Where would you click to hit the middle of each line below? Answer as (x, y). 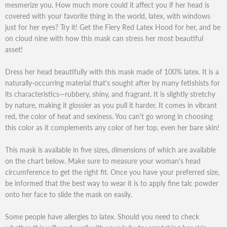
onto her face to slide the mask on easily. (69, 194)
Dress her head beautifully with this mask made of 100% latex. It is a (112, 71)
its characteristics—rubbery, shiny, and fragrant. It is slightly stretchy (110, 94)
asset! (14, 49)
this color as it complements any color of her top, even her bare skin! (112, 127)
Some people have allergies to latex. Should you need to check (102, 216)
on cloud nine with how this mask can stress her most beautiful (104, 38)
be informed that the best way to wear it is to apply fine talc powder (112, 183)
